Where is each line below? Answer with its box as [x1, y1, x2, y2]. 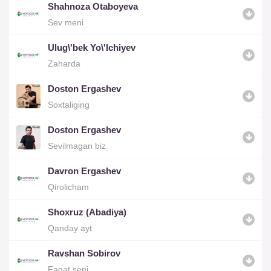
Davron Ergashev [48, 165, 121, 176]
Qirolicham [48, 181, 89, 192]
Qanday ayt [48, 223, 92, 233]
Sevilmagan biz [48, 140, 106, 151]
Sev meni [48, 17, 83, 27]
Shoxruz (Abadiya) [48, 206, 126, 217]
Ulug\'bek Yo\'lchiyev [48, 42, 135, 53]
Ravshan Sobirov [48, 247, 120, 258]
